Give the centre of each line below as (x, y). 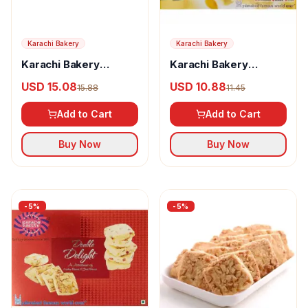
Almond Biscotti (211, 78)
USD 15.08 (49, 87)
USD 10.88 (198, 87)
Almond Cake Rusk (70, 78)
